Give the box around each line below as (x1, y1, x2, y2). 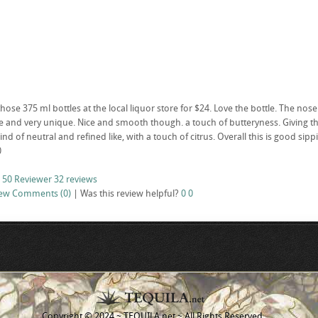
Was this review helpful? (79, 187, 181, 200)
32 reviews (53, 172, 97, 186)
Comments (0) (11, 187, 71, 200)
